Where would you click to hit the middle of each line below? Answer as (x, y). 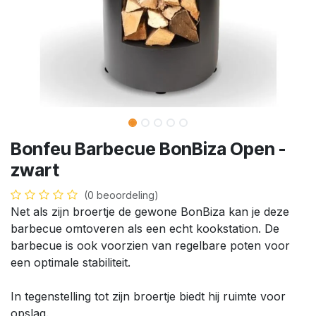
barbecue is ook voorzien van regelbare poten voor (150, 245)
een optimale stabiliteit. (71, 262)
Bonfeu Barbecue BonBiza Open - (148, 149)
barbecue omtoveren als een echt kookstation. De (145, 229)
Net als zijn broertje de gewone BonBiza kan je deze (150, 212)
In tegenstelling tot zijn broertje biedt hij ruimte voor (148, 296)
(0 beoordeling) (121, 195)
